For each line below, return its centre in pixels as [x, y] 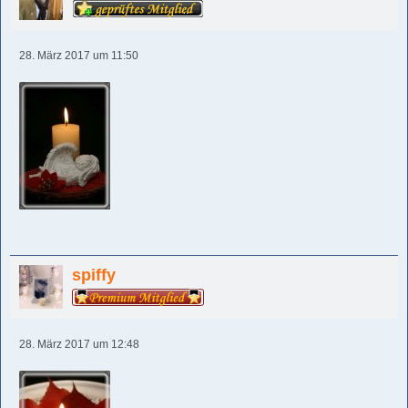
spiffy [94, 275]
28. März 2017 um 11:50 [79, 56]
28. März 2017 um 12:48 [79, 344]
